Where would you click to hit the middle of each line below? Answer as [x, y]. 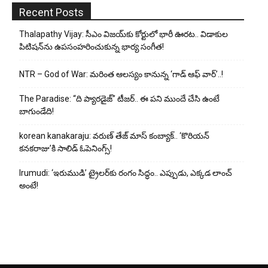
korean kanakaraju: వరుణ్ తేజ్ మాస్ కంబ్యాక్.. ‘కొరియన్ [114, 136]
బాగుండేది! [36, 112]
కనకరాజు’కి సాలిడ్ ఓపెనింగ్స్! [66, 149]
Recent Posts [51, 13]
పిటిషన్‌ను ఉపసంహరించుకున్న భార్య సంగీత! [92, 47]
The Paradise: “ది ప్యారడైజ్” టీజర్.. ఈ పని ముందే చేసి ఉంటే [119, 99]
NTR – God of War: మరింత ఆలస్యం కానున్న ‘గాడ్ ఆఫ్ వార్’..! [121, 74]
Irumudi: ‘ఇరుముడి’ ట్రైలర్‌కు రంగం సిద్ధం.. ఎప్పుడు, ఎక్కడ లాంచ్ [126, 173]
